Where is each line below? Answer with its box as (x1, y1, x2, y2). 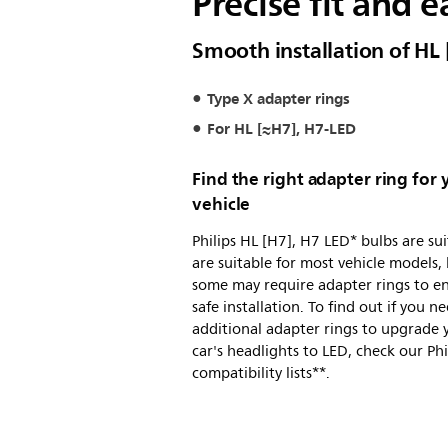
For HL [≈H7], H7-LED (207, 115, 356, 142)
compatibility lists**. (192, 361, 330, 386)
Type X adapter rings (207, 86, 350, 112)
